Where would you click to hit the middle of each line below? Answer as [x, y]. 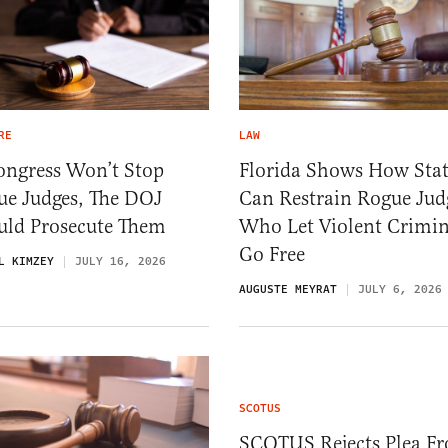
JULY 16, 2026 [120, 261]
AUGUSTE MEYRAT [288, 289]
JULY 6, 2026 [400, 289]
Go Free [272, 254]
